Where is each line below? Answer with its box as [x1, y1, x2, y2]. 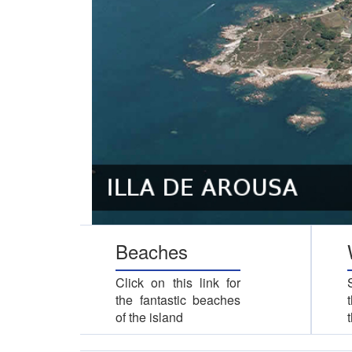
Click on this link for [115, 273, 241, 291]
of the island [115, 307, 183, 326]
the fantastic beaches [115, 290, 241, 309]
